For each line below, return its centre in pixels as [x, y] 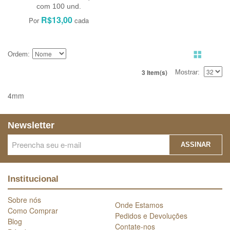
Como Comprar [33, 211]
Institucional [33, 179]
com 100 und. [59, 6]
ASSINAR [195, 145]
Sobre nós [24, 200]
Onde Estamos [139, 205]
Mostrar [186, 72]
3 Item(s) [155, 72]
